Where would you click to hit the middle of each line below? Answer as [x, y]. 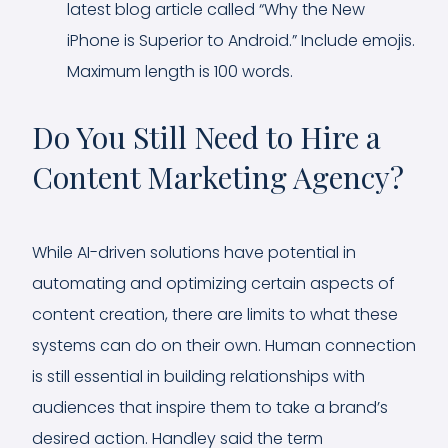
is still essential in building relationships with [198, 376]
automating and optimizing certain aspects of [213, 283]
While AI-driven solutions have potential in [194, 252]
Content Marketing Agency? [218, 176]
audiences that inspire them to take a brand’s [210, 407]
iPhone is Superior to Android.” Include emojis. [241, 40]
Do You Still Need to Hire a [206, 136]
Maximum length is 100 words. [180, 71]
